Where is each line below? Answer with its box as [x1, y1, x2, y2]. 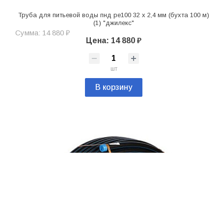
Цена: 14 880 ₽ [86, 36, 141, 45]
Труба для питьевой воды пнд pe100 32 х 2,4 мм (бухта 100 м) [18, 11, 209, 19]
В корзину [95, 82, 132, 91]
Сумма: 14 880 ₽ [15, 28, 70, 37]
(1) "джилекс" [93, 19, 134, 27]
